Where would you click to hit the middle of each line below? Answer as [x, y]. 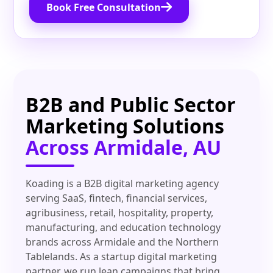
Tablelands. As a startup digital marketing [122, 257]
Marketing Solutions [125, 126]
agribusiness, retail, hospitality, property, [120, 213]
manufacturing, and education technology [123, 228]
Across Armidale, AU [124, 147]
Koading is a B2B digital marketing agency [122, 184]
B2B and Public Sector [131, 105]
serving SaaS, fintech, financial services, [117, 198]
